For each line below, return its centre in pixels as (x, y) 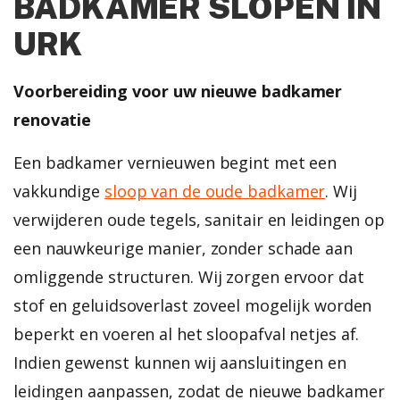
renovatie (53, 119)
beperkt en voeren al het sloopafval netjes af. (187, 333)
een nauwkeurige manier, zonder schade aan (183, 248)
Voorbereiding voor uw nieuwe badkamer (178, 91)
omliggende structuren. (106, 276)
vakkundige (59, 191)
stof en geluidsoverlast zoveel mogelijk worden (193, 305)
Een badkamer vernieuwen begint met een (175, 162)
